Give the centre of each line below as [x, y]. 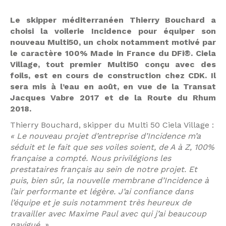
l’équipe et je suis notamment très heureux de [101, 203]
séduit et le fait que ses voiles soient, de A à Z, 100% [112, 147]
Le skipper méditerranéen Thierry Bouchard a [113, 20]
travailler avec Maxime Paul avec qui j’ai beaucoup [108, 214]
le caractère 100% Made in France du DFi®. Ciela [113, 53]
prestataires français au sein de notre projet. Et [104, 169]
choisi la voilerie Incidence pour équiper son [113, 31]
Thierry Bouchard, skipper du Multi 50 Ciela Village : [112, 125]
